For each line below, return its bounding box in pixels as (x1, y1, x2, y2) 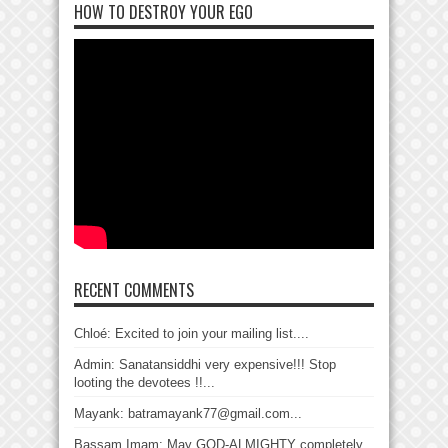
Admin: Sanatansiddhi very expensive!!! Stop (74, 356, 336, 372)
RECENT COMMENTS (74, 277, 194, 302)
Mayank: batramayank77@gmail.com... (74, 405, 302, 421)
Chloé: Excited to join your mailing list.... (74, 325, 309, 341)
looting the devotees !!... (74, 374, 215, 390)
